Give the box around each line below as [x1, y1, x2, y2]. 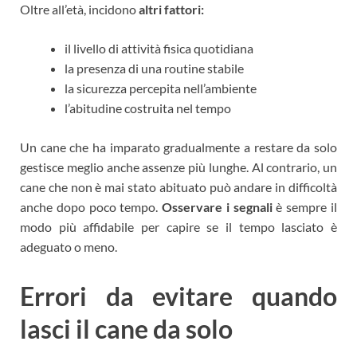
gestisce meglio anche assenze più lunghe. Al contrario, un [20, 159, 337, 175]
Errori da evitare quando [20, 280, 337, 312]
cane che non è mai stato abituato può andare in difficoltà [20, 178, 337, 194]
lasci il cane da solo [20, 312, 233, 344]
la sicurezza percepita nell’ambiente [65, 80, 257, 96]
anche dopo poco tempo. [20, 198, 163, 214]
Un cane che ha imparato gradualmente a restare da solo [20, 139, 337, 155]
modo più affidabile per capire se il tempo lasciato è [20, 218, 337, 234]
